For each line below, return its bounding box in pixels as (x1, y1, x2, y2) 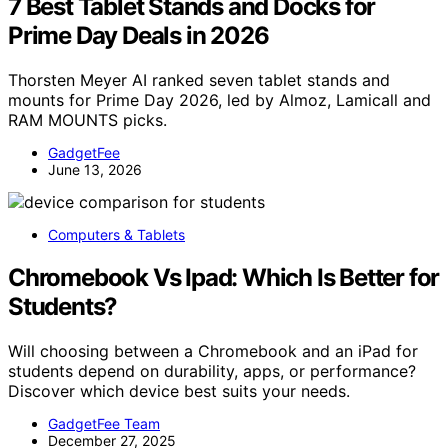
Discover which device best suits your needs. (8, 380, 350, 401)
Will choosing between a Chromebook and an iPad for (8, 340, 418, 361)
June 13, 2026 (48, 161, 142, 178)
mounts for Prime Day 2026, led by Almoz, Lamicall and (8, 90, 431, 110)
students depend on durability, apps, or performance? (8, 360, 416, 381)
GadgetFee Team (48, 414, 160, 432)
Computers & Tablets (48, 226, 185, 243)
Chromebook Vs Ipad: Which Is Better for (8, 262, 440, 292)
